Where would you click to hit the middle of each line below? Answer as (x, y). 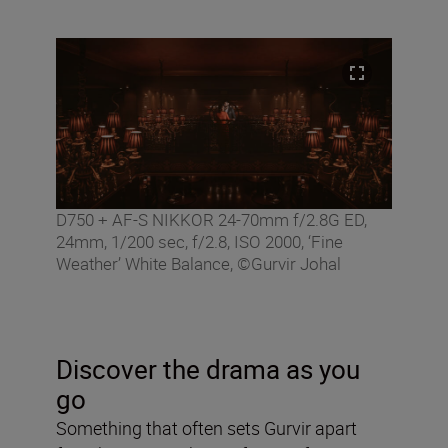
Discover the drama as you (208, 370)
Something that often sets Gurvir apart (206, 428)
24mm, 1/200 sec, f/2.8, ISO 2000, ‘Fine (199, 242)
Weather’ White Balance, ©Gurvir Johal (198, 264)
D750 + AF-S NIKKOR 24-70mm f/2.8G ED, (211, 220)
